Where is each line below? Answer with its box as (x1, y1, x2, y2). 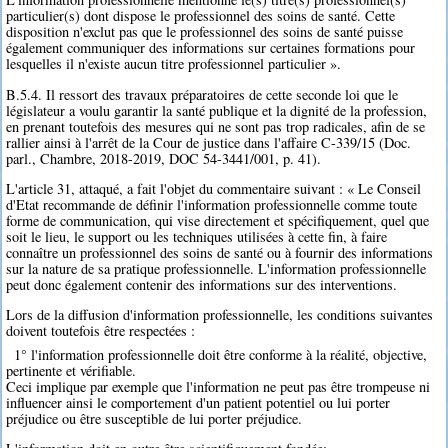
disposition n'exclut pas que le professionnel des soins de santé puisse (6, 22, 404, 42)
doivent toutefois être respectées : (6, 321, 196, 341)
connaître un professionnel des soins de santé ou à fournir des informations (6, 243, 434, 263)
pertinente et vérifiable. (6, 360, 137, 380)
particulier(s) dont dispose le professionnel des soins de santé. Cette (6, 6, 396, 26)
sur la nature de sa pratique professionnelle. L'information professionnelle (6, 259, 427, 279)
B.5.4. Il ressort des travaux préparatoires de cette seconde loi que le (6, 84, 399, 104)
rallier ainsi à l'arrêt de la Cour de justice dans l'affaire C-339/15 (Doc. (6, 132, 412, 152)
